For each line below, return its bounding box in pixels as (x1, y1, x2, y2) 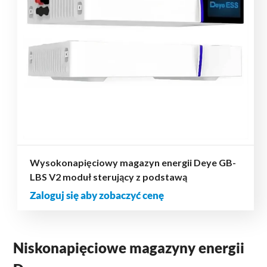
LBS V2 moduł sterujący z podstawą (29, 171, 187, 183)
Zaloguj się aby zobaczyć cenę (29, 189, 164, 202)
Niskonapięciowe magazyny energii (13, 239, 245, 257)
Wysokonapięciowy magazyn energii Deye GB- (29, 157, 236, 169)
